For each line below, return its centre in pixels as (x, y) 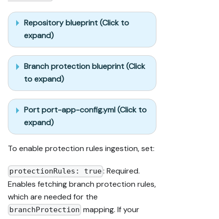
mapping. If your (110, 209)
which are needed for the (53, 197)
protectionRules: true (56, 171)
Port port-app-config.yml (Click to (85, 110)
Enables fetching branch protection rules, (82, 184)
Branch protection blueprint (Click (85, 66)
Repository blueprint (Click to (77, 23)
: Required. (122, 171)
